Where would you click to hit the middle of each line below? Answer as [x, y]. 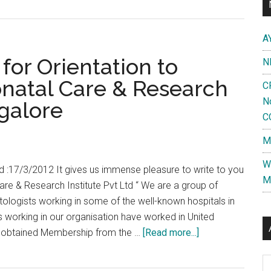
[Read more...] [171, 233]
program [216, 263]
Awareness [222, 248]
